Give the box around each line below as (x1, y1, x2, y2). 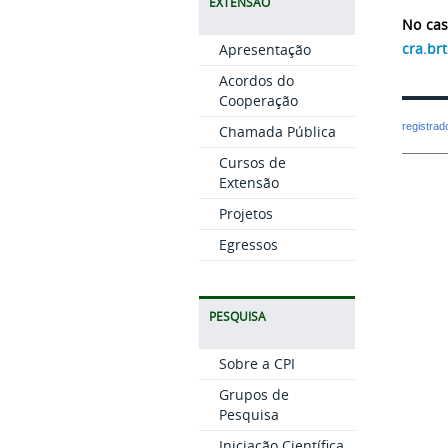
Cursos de (218, 153, 286, 172)
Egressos (218, 235, 278, 254)
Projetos (218, 204, 273, 223)
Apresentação (218, 40, 311, 59)
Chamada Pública (218, 122, 336, 141)
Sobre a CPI (218, 354, 295, 373)
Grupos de (218, 385, 289, 404)
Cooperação (218, 91, 298, 110)
